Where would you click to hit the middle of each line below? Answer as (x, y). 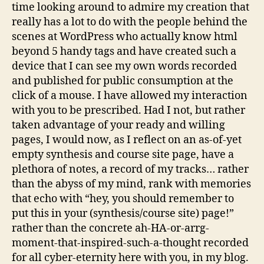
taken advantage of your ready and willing (118, 125)
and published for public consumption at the (123, 81)
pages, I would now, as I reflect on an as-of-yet (127, 140)
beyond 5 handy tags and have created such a (124, 51)
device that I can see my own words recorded (124, 66)
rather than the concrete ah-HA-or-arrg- (110, 228)
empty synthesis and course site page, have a (123, 154)
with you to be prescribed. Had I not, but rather (128, 110)
